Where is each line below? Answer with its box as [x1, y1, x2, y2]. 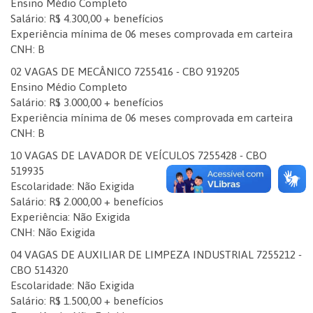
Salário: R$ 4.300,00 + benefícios [10, 8, 163, 29]
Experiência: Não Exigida [10, 206, 130, 228]
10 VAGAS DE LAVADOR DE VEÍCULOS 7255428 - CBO [10, 145, 267, 166]
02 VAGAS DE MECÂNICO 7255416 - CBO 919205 [10, 61, 240, 82]
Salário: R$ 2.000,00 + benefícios [10, 191, 163, 212]
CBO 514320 [10, 259, 68, 281]
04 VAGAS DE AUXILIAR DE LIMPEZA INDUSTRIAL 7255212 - [10, 244, 302, 265]
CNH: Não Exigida [10, 221, 95, 243]
